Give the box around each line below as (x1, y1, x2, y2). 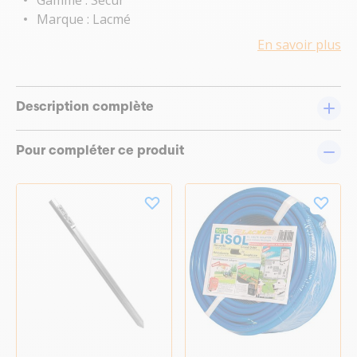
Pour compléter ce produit (16, 144, 184, 158)
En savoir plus (257, 35, 341, 53)
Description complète (16, 100, 154, 114)
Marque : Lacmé (37, 10, 131, 28)
